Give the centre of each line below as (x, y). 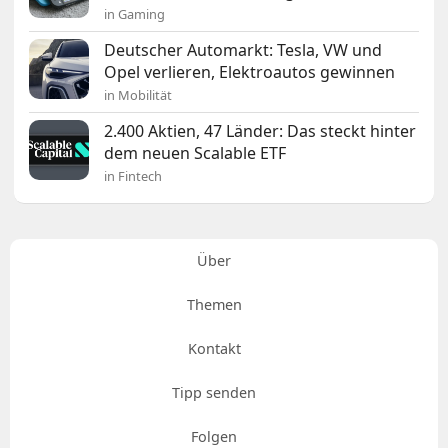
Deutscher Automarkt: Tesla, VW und (243, 50)
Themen (214, 305)
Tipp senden (214, 393)
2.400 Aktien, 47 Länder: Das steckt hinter (260, 131)
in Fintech (133, 176)
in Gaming (135, 14)
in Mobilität (138, 95)
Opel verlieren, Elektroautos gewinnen (250, 72)
